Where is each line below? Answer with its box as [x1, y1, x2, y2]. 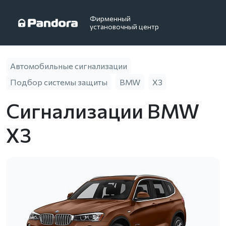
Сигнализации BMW [6, 98, 199, 123]
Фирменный [90, 14, 131, 23]
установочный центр [90, 22, 159, 31]
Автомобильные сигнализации [10, 61, 127, 71]
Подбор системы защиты [10, 77, 107, 87]
